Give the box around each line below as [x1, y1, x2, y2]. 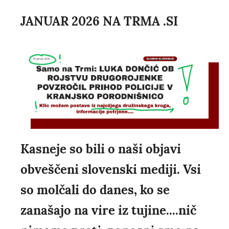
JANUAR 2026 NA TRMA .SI [20, 13, 178, 30]
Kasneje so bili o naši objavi [20, 141, 181, 157]
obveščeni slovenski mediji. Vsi [20, 162, 201, 178]
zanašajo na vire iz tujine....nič [20, 202, 196, 219]
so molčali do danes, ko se [20, 182, 170, 198]
